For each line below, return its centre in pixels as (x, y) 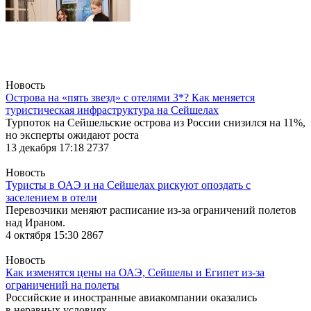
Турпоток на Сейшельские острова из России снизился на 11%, (155, 122)
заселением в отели (51, 197)
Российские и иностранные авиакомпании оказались (131, 297)
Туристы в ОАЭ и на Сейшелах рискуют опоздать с (128, 185)
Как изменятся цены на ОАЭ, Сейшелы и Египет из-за (135, 272)
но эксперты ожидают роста (72, 135)
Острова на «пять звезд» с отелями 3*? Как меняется (130, 97)
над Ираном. (35, 222)
